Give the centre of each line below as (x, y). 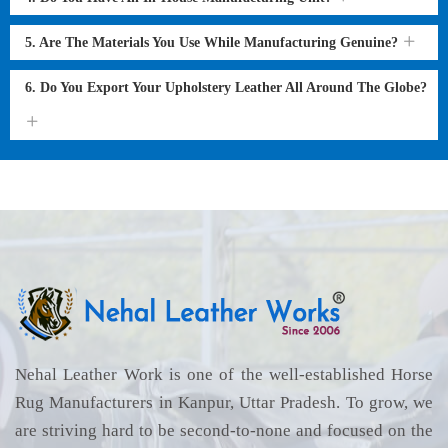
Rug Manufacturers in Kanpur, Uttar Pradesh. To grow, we (224, 402)
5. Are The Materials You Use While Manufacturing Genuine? (213, 42)
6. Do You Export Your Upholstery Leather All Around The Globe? (226, 87)
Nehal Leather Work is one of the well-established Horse (224, 374)
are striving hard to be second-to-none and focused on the (224, 430)
